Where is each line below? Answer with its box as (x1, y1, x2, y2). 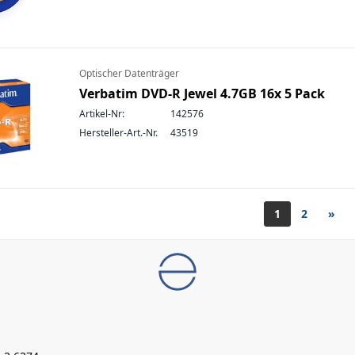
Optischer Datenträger (79, 67, 179, 80)
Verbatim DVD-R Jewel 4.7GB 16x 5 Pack (79, 85, 325, 102)
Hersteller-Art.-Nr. (79, 126, 158, 139)
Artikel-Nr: (79, 107, 124, 120)
